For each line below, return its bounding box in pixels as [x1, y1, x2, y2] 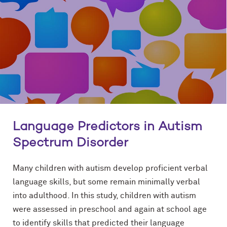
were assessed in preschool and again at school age [13, 205, 207, 213]
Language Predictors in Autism [13, 119, 202, 135]
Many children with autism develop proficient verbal [13, 164, 208, 172]
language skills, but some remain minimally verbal [13, 177, 200, 186]
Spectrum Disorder [13, 135, 128, 151]
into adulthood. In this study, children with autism [13, 191, 196, 200]
